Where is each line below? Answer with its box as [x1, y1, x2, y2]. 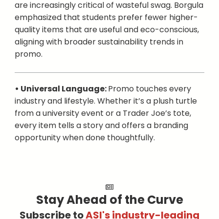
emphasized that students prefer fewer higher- [15, 12, 198, 23]
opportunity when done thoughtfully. [15, 132, 155, 143]
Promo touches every [108, 83, 191, 94]
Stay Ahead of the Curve [36, 192, 183, 208]
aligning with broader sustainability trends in [15, 36, 183, 47]
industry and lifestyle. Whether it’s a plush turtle [15, 95, 197, 107]
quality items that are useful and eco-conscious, [15, 24, 199, 35]
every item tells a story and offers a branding [15, 120, 188, 131]
